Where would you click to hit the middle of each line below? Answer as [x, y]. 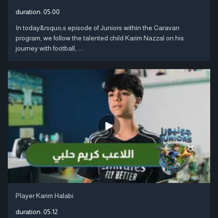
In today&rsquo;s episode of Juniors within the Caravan [98, 27]
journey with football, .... [50, 48]
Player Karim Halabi [45, 195]
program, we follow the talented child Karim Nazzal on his [100, 38]
